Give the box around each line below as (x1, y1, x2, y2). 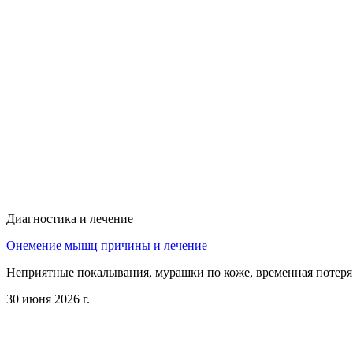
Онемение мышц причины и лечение (6, 238, 207, 252)
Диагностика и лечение (6, 211, 133, 225)
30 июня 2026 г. (6, 292, 90, 306)
